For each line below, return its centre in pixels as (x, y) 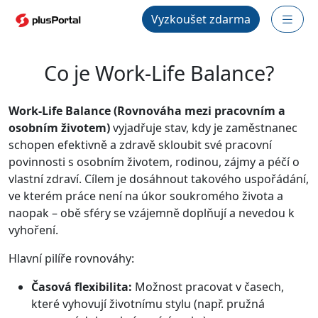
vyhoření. (33, 230)
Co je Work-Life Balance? (159, 73)
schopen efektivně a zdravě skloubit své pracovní (140, 145)
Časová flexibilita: (82, 287)
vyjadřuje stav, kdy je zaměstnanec (204, 128)
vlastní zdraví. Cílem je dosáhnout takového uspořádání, (159, 179)
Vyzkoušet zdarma (201, 19)
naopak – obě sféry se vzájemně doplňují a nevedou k (152, 213)
